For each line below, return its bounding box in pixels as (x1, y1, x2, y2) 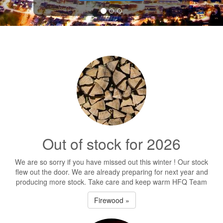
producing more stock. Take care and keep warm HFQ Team (16, 177, 207, 187)
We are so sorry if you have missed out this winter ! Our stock (15, 157, 208, 167)
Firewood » (94, 195, 129, 205)
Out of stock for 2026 (42, 133, 181, 154)
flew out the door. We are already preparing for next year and (15, 167, 208, 177)
